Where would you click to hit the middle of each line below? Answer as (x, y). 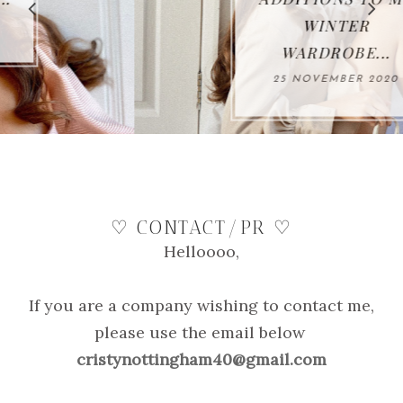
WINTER (207, 25)
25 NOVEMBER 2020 (207, 79)
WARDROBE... (207, 52)
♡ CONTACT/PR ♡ (201, 228)
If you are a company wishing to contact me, (201, 306)
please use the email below (201, 333)
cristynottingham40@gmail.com (201, 360)
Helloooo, (201, 252)
